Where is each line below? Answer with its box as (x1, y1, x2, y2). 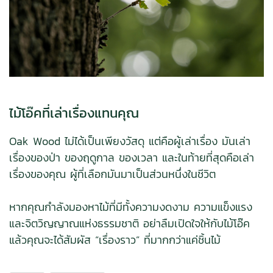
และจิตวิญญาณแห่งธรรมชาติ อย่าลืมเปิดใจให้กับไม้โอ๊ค (9, 214, 250, 232)
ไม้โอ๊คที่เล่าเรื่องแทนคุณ (9, 102, 139, 123)
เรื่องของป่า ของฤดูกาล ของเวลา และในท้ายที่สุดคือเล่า (9, 149, 254, 166)
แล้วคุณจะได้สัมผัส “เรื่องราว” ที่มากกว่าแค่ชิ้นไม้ (9, 231, 221, 248)
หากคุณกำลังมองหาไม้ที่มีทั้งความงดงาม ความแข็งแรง (9, 198, 252, 215)
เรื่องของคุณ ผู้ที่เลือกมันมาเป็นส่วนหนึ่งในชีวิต (9, 165, 216, 182)
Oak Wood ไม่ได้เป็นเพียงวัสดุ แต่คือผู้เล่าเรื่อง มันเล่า (9, 132, 250, 149)
